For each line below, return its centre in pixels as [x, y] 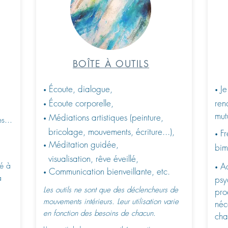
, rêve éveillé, [115, 159]
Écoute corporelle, [81, 103]
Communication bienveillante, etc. [109, 171]
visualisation [67, 159]
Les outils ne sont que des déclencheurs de [111, 190]
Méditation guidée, [84, 144]
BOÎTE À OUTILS [111, 64]
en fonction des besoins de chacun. [99, 213]
